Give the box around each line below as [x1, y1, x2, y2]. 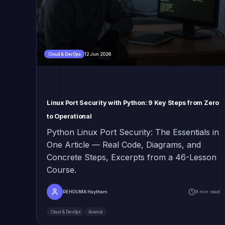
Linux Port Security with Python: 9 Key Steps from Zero [47, 99, 219, 107]
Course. [47, 165, 76, 175]
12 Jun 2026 [84, 51, 111, 57]
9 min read [195, 189, 220, 195]
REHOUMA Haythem [63, 189, 107, 195]
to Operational [47, 113, 92, 121]
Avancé [88, 209, 103, 214]
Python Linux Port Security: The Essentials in [47, 127, 219, 138]
